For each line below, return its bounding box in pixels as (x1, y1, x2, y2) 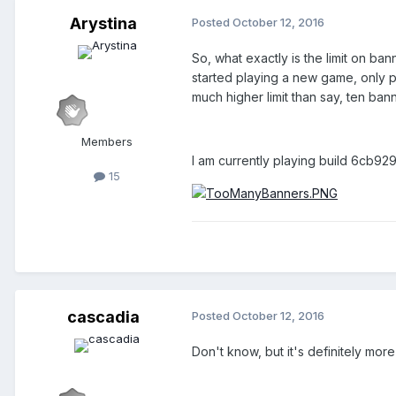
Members (81, 134, 133, 149)
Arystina (70, 14, 137, 34)
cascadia (67, 308, 140, 327)
